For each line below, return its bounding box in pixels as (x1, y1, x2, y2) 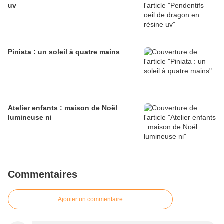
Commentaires (8, 168, 77, 180)
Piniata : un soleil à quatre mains (8, 47, 120, 56)
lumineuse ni (8, 113, 52, 121)
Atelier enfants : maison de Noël (8, 103, 117, 112)
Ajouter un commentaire (58, 195, 123, 203)
